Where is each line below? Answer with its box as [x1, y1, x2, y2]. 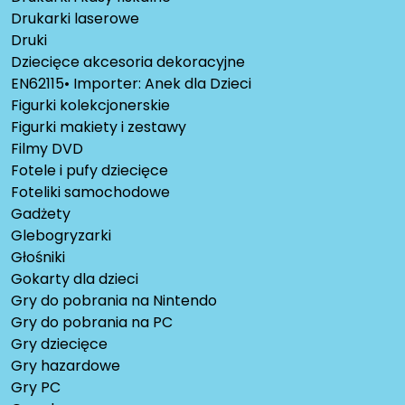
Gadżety [11, 202, 71, 224]
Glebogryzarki [11, 224, 111, 246]
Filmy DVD [11, 137, 83, 159]
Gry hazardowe [11, 354, 120, 376]
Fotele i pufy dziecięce [11, 159, 168, 181]
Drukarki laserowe [11, 7, 139, 29]
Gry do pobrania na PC [11, 311, 173, 333]
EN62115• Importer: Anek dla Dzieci [11, 72, 251, 94]
